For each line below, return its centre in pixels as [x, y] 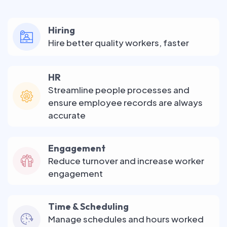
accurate [67, 115]
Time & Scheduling [88, 206]
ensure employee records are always [125, 102]
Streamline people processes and [119, 89]
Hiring [62, 30]
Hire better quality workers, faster [119, 43]
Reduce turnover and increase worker [126, 160]
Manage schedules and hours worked [126, 219]
